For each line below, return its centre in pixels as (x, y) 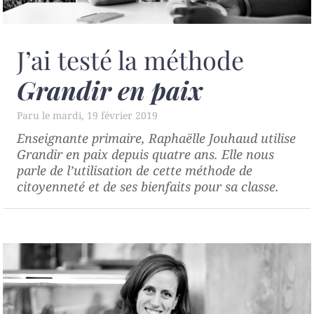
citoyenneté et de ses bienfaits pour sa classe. (148, 187)
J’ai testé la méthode (130, 60)
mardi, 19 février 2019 (105, 116)
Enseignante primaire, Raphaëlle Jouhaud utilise (156, 138)
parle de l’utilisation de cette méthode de (135, 171)
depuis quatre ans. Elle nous (191, 155)
